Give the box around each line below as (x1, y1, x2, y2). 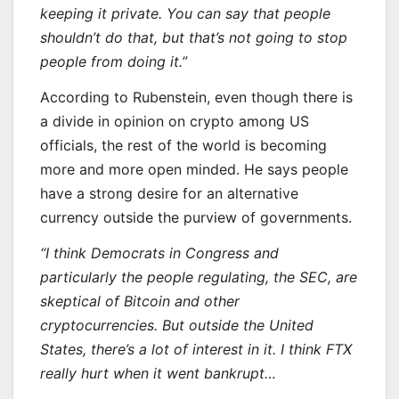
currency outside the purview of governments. (40, 208, 352, 227)
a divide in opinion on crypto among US (40, 112, 309, 131)
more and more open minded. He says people (40, 160, 348, 179)
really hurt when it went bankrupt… (40, 364, 276, 383)
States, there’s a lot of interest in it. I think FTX (40, 340, 352, 359)
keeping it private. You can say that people (40, 4, 330, 23)
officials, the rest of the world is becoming (40, 136, 327, 155)
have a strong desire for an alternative (40, 184, 298, 203)
